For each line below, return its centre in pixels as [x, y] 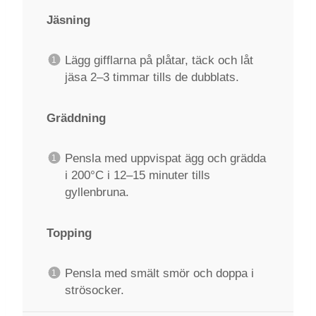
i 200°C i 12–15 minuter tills [137, 175]
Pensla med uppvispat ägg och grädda [165, 158]
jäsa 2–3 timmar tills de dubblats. [152, 77]
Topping [69, 233]
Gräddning [76, 118]
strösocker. [94, 290]
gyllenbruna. [97, 192]
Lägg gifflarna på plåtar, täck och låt [159, 60]
